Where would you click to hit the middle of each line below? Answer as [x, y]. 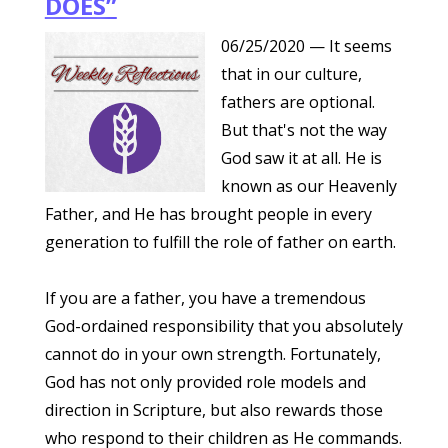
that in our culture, [291, 74]
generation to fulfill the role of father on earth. [220, 242]
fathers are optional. [297, 102]
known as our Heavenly [308, 186]
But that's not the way [303, 130]
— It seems [350, 46]
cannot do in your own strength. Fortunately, [212, 354]
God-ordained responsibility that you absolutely [223, 326]
